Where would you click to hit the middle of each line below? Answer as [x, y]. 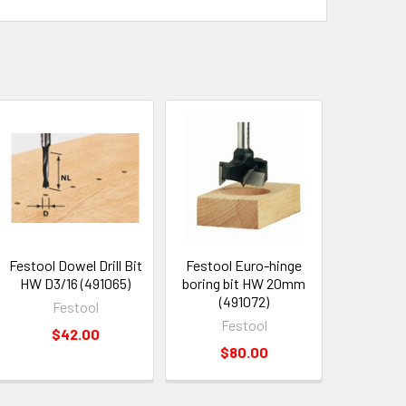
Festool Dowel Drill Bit [75, 265]
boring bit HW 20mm [244, 283]
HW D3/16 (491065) [76, 283]
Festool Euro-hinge [244, 265]
